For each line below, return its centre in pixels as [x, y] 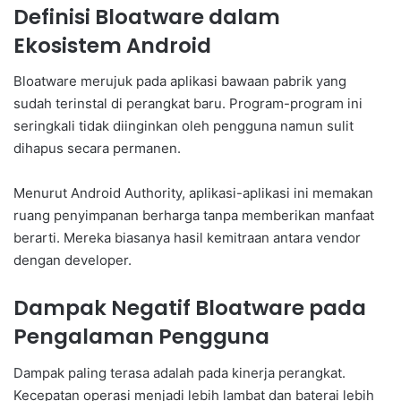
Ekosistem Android [112, 45]
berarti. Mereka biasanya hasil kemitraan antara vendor [187, 238]
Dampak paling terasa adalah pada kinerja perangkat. [179, 372]
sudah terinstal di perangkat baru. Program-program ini [188, 104]
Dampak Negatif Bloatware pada [190, 308]
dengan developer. [73, 260]
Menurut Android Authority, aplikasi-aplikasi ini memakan [193, 193]
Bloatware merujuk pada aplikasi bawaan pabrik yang [180, 81]
